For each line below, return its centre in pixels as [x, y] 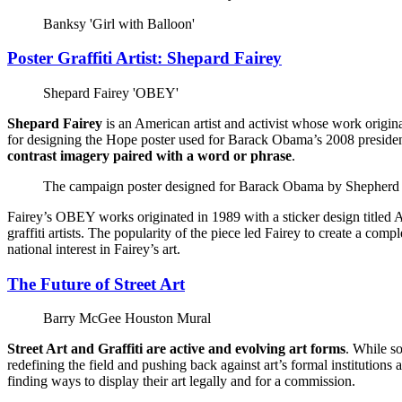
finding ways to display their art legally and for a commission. [181, 381]
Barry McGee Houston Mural [127, 319]
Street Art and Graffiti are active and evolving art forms [176, 349]
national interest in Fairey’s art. [94, 249]
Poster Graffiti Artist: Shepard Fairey [144, 58]
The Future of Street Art [96, 284]
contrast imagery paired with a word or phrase [149, 155]
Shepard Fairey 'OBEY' [111, 92]
